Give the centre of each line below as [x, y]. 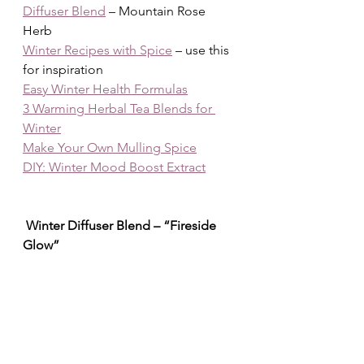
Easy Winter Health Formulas [105, 89]
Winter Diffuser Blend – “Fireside [121, 225]
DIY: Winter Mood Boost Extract [114, 167]
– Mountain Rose [157, 11]
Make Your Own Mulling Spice [110, 147]
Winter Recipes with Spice [97, 50]
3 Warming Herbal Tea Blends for [119, 108]
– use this [202, 50]
